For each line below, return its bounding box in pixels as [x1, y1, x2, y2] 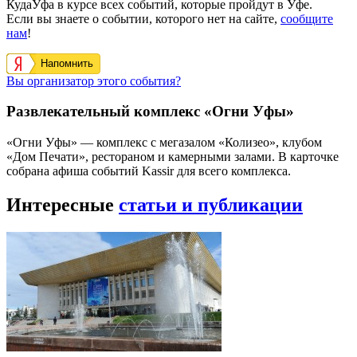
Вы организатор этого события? [6, 73, 181, 88]
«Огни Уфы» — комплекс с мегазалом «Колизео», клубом [6, 135, 322, 150]
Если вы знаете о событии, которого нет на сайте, [6, 11, 280, 25]
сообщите [280, 11, 333, 25]
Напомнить [41, 57, 93, 69]
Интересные [6, 194, 119, 215]
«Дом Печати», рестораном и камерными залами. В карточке [6, 150, 339, 164]
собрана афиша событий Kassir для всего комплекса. [6, 164, 291, 178]
